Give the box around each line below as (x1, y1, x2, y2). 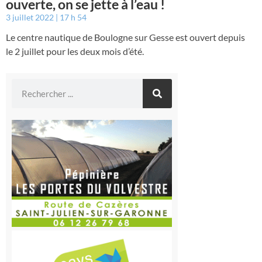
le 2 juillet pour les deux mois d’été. (6, 46, 144, 57)
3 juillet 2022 (6, 12, 56, 23)
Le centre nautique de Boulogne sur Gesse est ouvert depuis (6, 32, 245, 43)
